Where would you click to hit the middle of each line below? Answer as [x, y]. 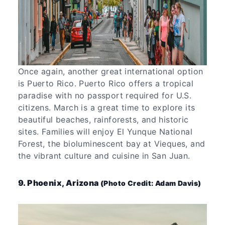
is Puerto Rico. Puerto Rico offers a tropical [106, 83]
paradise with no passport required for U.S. [105, 95]
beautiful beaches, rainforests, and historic [103, 119]
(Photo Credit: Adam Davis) [151, 183]
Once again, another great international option [111, 71]
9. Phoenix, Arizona [59, 183]
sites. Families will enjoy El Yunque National [105, 131]
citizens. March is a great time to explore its [107, 107]
